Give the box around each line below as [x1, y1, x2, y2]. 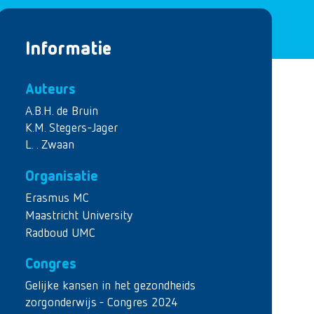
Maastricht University [25, 209, 132, 222]
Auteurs [25, 83, 76, 97]
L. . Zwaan [25, 139, 74, 151]
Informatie [25, 41, 111, 59]
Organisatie [25, 169, 98, 184]
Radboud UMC [25, 226, 95, 240]
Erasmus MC [25, 191, 89, 205]
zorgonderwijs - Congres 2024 [25, 296, 177, 309]
